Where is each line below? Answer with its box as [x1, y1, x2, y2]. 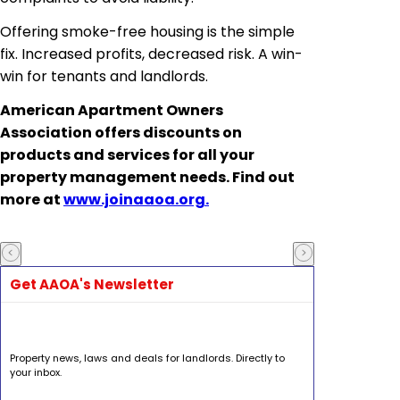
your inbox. [10, 365, 62, 380]
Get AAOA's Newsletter [10, 275, 174, 295]
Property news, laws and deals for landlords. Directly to [10, 351, 285, 366]
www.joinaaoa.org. [63, 188, 209, 210]
